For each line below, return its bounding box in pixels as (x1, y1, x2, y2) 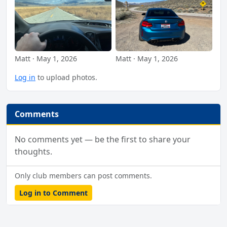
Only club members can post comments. (15, 171, 152, 181)
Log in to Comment (19, 188, 88, 198)
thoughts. (15, 146, 52, 158)
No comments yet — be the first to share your (15, 134, 191, 145)
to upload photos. (35, 72, 97, 83)
